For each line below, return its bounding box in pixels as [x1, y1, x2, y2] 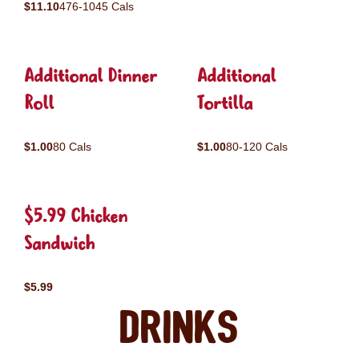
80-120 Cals [226, 140, 288, 153]
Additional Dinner [24, 64, 156, 91]
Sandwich [24, 232, 95, 258]
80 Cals [53, 140, 91, 153]
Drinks [119, 308, 240, 350]
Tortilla [197, 91, 252, 118]
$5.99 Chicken [24, 204, 127, 231]
